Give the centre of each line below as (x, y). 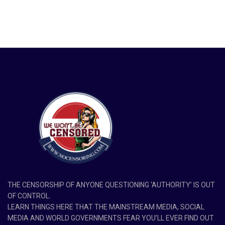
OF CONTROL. (29, 196)
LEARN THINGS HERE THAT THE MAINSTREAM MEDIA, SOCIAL (106, 207)
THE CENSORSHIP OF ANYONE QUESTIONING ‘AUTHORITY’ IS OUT (111, 185)
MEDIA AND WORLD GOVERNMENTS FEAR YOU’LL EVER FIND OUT (111, 218)
